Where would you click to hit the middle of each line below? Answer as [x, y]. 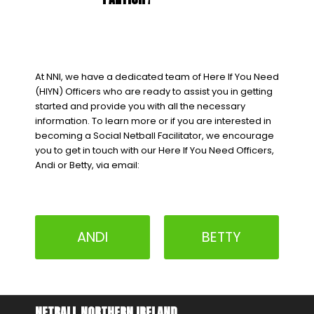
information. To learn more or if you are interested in [153, 121]
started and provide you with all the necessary [140, 106]
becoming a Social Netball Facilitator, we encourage [155, 135]
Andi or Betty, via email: [87, 165]
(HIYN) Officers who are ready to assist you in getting [154, 91]
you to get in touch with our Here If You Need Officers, [155, 150]
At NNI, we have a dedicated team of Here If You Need [157, 76]
